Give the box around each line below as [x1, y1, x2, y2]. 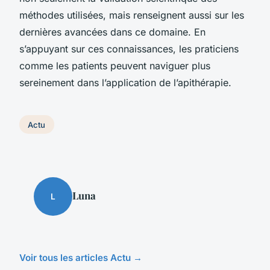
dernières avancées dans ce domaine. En [19, 25, 206, 38]
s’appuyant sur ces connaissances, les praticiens [19, 42, 239, 55]
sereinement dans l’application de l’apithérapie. [19, 76, 231, 89]
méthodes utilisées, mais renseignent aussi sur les [19, 8, 244, 21]
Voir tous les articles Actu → [19, 252, 142, 264]
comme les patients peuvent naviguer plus [19, 59, 210, 72]
